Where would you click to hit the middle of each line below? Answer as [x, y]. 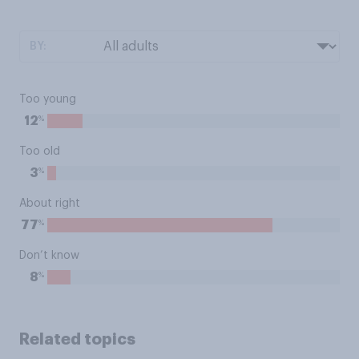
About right [50, 204]
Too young [48, 99]
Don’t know [49, 256]
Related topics [77, 339]
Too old [40, 151]
